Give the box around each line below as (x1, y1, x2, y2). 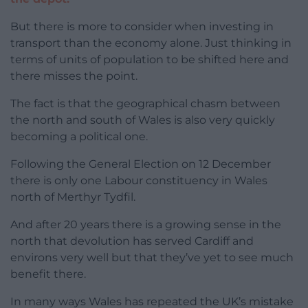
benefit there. (10, 267, 86, 281)
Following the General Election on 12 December (10, 157, 271, 171)
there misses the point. (10, 69, 137, 83)
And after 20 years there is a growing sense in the (10, 218, 281, 232)
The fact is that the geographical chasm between (10, 97, 280, 111)
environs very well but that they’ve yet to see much (10, 251, 294, 265)
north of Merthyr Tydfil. (10, 190, 135, 204)
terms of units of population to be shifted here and (10, 53, 289, 67)
